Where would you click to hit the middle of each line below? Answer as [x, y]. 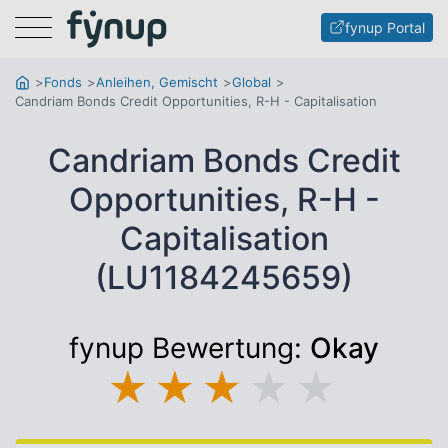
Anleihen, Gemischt [157, 82]
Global [251, 82]
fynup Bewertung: [189, 348]
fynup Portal [385, 27]
